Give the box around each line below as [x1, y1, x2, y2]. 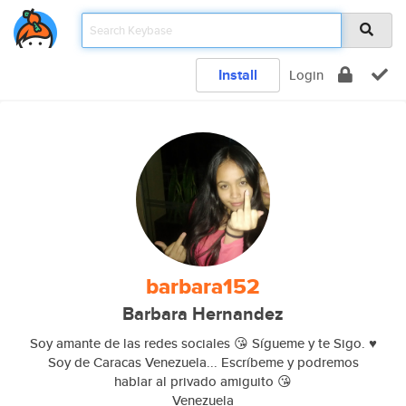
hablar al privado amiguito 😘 [114, 372, 292, 391]
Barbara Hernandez [122, 301, 284, 327]
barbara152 [146, 270, 260, 303]
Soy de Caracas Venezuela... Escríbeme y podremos [47, 353, 359, 372]
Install [218, 64, 257, 85]
